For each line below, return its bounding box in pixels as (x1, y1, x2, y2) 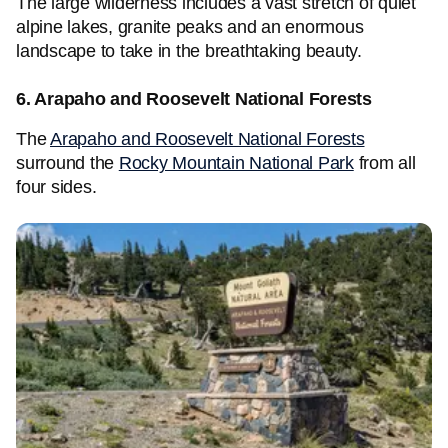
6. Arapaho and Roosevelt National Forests (16, 89, 372, 109)
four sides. (16, 177, 97, 197)
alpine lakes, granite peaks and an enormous (16, 17, 364, 37)
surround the (16, 153, 119, 173)
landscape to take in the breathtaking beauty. (16, 41, 362, 61)
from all (353, 153, 416, 173)
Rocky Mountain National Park (118, 153, 354, 173)
